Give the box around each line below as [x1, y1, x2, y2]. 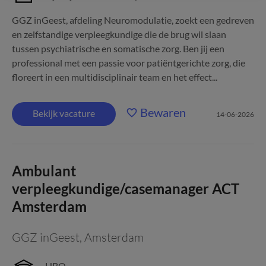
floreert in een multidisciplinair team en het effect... [12, 71, 217, 83]
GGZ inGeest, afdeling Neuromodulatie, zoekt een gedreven [12, 14, 254, 26]
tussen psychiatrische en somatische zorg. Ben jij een [12, 43, 224, 54]
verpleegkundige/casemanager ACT [12, 180, 239, 197]
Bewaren [140, 105, 186, 119]
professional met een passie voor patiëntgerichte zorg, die [12, 57, 245, 68]
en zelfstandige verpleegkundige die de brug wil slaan [12, 28, 226, 40]
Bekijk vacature [33, 107, 95, 119]
